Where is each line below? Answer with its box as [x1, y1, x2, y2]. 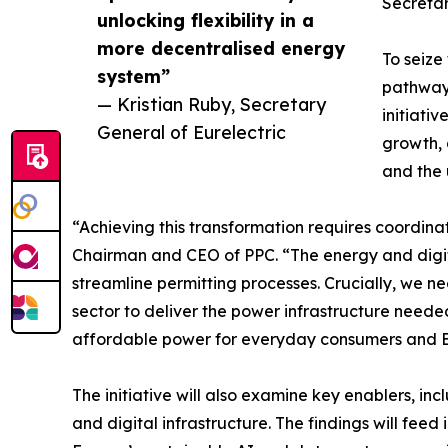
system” [97, 65, 170, 88]
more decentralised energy [97, 37, 345, 60]
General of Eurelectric [97, 121, 286, 144]
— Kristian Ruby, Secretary [97, 93, 326, 116]
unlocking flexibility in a [97, 9, 314, 32]
